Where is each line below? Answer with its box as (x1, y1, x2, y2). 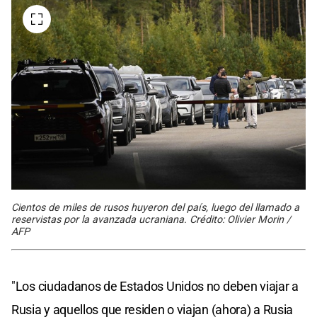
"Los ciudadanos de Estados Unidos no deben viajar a (11, 278, 299, 294)
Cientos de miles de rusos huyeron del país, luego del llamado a (11, 201, 299, 214)
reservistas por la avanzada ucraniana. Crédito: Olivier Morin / (11, 213, 291, 226)
